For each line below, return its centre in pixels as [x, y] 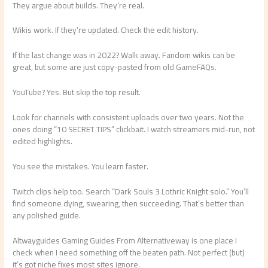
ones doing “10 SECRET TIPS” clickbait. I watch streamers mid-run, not [134, 130]
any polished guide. [47, 215]
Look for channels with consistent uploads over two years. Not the [129, 118]
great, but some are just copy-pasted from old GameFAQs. [115, 67]
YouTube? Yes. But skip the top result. [77, 92]
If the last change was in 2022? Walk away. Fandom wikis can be [124, 55]
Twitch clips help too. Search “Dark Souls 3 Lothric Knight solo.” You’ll [131, 191]
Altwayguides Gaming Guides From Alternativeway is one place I [125, 240]
